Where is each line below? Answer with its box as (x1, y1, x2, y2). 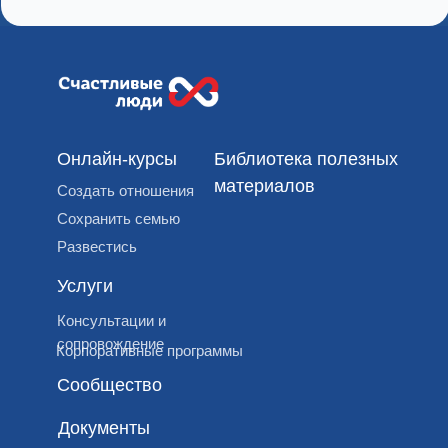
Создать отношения (56, 182, 194, 199)
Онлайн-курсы (56, 149, 177, 169)
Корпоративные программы (55, 342, 243, 359)
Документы (57, 418, 150, 438)
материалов (213, 176, 315, 196)
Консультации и (56, 312, 166, 329)
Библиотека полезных (213, 149, 398, 169)
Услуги (56, 276, 113, 296)
